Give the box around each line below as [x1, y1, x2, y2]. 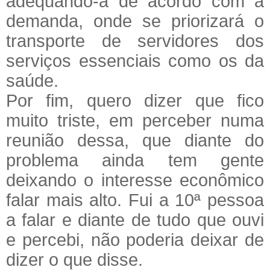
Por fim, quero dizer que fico [6, 90, 264, 110]
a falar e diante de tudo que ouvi [6, 209, 264, 230]
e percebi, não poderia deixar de [6, 229, 264, 250]
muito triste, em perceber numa [6, 110, 264, 130]
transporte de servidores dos [6, 30, 264, 51]
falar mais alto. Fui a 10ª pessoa [6, 189, 264, 210]
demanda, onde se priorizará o [6, 10, 264, 31]
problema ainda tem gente [6, 149, 264, 170]
